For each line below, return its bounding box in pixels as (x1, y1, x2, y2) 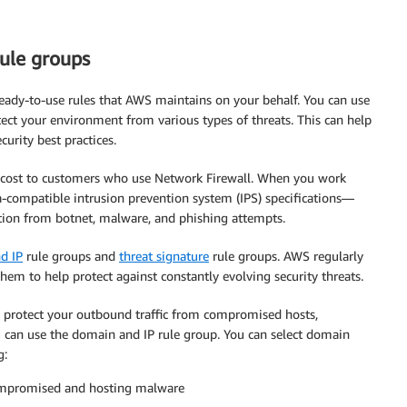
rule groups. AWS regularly (209, 247, 363, 263)
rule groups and (23, 247, 119, 263)
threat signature (119, 247, 209, 263)
